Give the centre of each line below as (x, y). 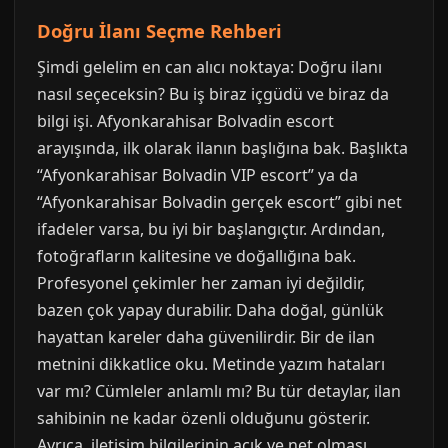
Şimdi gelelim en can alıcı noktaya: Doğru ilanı (209, 67)
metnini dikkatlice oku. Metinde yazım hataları (211, 364)
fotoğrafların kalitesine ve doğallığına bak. (196, 256)
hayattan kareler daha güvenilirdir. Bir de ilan (206, 337)
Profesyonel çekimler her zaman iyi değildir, (201, 283)
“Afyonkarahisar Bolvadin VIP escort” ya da (197, 175)
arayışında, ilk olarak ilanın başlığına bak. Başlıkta (222, 148)
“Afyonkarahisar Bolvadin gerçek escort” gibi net (219, 202)
